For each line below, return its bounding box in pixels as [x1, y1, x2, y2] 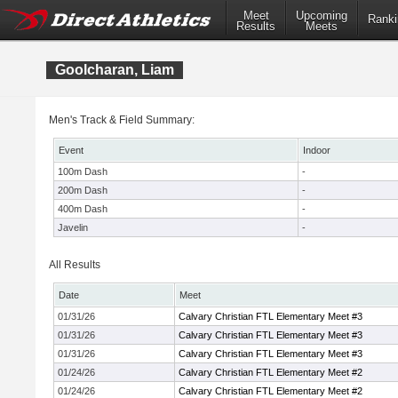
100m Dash [58, 166, 107, 177]
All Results [49, 259, 100, 271]
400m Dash [58, 203, 107, 214]
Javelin [58, 222, 88, 233]
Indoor [303, 145, 330, 155]
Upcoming [296, 9, 347, 23]
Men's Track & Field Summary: [49, 114, 195, 126]
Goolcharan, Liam [55, 62, 174, 77]
